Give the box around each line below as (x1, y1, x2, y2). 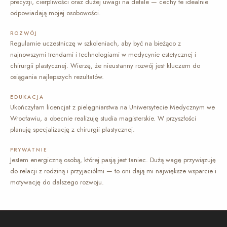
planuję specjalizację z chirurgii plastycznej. (10, 124, 135, 134)
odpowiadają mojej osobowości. (10, 8, 101, 18)
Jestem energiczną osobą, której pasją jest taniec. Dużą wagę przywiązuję (10, 155, 216, 165)
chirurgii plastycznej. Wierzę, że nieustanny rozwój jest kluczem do (10, 60, 200, 70)
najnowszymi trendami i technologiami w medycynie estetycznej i (10, 49, 196, 59)
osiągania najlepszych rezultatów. (10, 71, 104, 82)
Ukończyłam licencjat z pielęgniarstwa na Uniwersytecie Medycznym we (10, 102, 215, 112)
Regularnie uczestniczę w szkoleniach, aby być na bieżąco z (10, 38, 181, 48)
